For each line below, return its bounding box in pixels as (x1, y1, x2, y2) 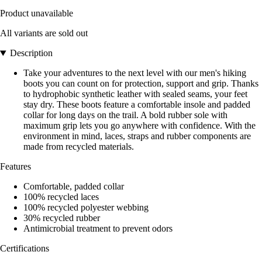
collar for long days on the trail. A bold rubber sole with (23, 110, 227, 120)
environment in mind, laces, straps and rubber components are (23, 131, 251, 142)
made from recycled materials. (23, 142, 134, 152)
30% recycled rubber (23, 213, 100, 223)
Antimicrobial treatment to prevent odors (23, 223, 173, 234)
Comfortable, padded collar (23, 181, 124, 192)
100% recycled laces (23, 192, 99, 202)
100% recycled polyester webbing (23, 202, 149, 213)
